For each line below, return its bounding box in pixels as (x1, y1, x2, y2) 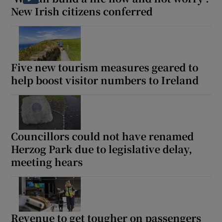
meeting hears (11, 155, 83, 169)
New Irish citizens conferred (11, 4, 153, 19)
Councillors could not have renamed (11, 129, 194, 144)
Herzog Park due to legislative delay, (11, 142, 193, 157)
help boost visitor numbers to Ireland (11, 73, 199, 88)
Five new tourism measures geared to (11, 60, 199, 75)
